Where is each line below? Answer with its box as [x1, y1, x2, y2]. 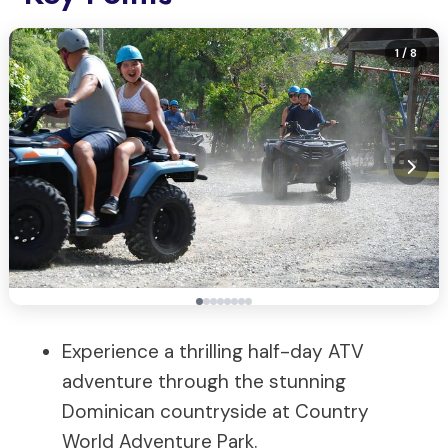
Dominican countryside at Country [62, 399, 369, 424]
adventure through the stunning [62, 369, 346, 394]
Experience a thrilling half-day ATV [62, 339, 364, 364]
